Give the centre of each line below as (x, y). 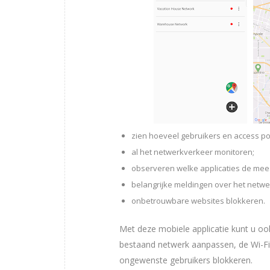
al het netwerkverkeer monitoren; (193, 152)
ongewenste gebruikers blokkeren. (186, 260)
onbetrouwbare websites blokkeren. (198, 200)
